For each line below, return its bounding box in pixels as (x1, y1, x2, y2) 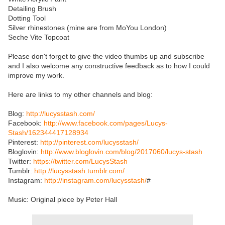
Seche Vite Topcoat (8, 33, 69, 42)
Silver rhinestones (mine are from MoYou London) (8, 24, 167, 32)
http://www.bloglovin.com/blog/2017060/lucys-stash (41, 148, 202, 156)
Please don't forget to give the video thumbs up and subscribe (8, 52, 204, 61)
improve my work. (8, 71, 64, 80)
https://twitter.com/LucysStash (33, 157, 128, 166)
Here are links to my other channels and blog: (8, 90, 153, 99)
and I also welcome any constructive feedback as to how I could (8, 62, 210, 70)
